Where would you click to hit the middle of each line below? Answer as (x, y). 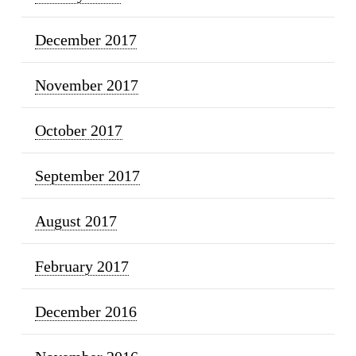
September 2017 (87, 176)
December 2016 (85, 312)
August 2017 (75, 221)
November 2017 (86, 85)
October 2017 (78, 131)
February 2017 (81, 267)
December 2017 (85, 40)
